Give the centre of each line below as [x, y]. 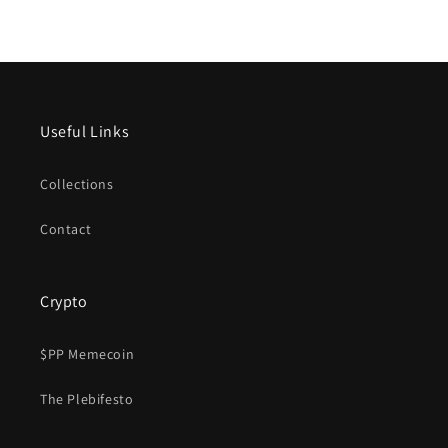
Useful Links [85, 132]
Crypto [64, 302]
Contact [66, 229]
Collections [77, 184]
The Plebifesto [87, 399]
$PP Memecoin [87, 354]
